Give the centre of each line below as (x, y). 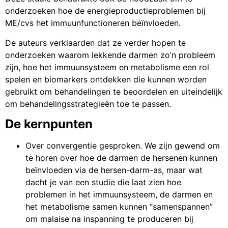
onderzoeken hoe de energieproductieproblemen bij (105, 11)
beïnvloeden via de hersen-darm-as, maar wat (114, 170)
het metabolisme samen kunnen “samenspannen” (119, 207)
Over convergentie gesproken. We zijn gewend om (123, 146)
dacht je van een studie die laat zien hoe (103, 182)
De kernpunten (49, 124)
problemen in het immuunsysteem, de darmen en (119, 195)
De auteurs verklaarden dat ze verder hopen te (95, 42)
